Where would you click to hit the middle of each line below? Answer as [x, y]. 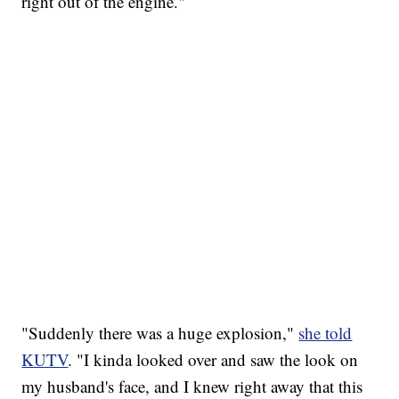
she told [326, 332]
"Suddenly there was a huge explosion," [160, 332]
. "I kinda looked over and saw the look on [213, 359]
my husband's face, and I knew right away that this [192, 386]
